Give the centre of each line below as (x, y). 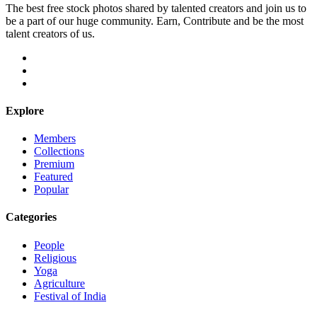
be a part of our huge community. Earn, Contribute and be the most (155, 21)
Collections (59, 151)
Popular (51, 190)
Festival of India (70, 296)
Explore (25, 110)
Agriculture (59, 283)
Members (55, 139)
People (49, 245)
